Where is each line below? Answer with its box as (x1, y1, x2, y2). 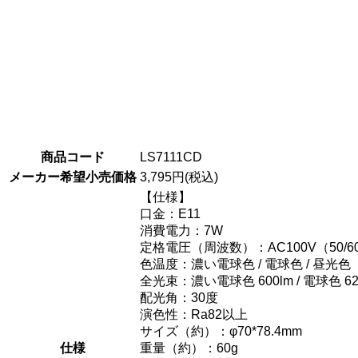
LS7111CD (140, 149, 202, 164)
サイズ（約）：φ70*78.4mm (140, 324, 302, 338)
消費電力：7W (140, 223, 223, 237)
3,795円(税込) (140, 169, 218, 184)
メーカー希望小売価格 (9, 169, 137, 184)
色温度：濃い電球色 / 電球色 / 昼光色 (140, 257, 351, 271)
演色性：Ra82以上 (140, 307, 248, 321)
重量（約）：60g (140, 340, 238, 355)
